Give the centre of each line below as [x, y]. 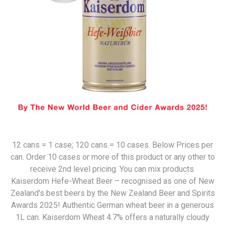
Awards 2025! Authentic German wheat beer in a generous [113, 205]
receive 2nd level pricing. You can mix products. [113, 169]
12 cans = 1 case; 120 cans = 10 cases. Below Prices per [113, 145]
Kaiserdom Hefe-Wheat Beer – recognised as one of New [113, 181]
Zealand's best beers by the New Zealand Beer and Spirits [113, 193]
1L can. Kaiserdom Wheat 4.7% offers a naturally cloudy [113, 217]
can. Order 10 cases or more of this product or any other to [113, 157]
